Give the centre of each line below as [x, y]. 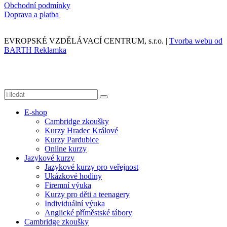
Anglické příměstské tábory [88, 213]
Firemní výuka [68, 185]
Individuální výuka [75, 204]
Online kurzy [66, 149]
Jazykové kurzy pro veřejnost [91, 167]
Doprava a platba [31, 15]
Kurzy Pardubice [72, 140]
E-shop [36, 112]
